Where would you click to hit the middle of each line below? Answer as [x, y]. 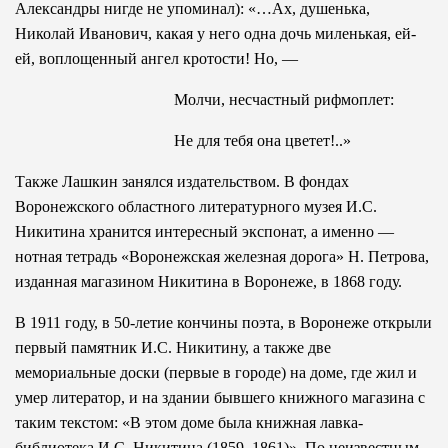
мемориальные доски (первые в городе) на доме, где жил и [216, 372]
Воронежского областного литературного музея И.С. [196, 206]
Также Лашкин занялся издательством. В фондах [182, 181]
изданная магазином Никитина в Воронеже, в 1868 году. [208, 281]
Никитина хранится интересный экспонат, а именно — [204, 231]
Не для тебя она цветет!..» [262, 140]
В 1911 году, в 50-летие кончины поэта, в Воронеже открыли [223, 322]
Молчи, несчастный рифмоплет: [283, 99]
